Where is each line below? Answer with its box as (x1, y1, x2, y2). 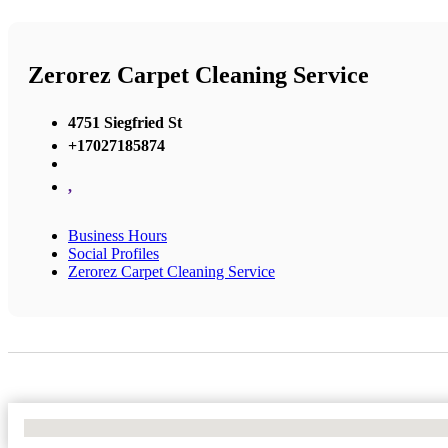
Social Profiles (68, 244, 159, 262)
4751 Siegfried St (68, 113, 182, 131)
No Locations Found (24, 418, 155, 436)
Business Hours (68, 226, 167, 244)
